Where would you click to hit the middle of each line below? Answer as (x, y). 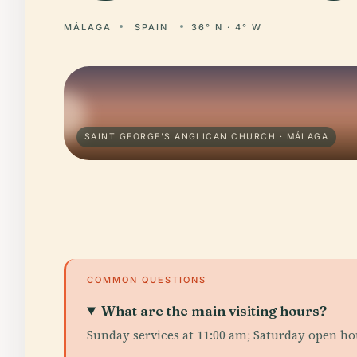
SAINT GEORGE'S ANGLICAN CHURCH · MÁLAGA (207, 137)
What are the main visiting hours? (214, 310)
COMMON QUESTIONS (147, 280)
